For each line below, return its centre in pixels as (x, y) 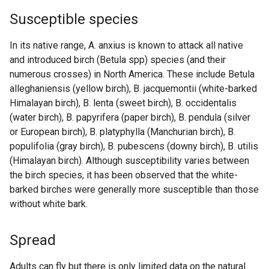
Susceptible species (74, 20)
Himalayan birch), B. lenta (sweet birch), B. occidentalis (123, 103)
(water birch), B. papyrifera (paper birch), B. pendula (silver (130, 118)
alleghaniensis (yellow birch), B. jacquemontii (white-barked (133, 89)
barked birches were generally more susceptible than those (134, 190)
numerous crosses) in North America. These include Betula (132, 74)
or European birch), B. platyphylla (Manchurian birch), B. (122, 132)
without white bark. (49, 204)
